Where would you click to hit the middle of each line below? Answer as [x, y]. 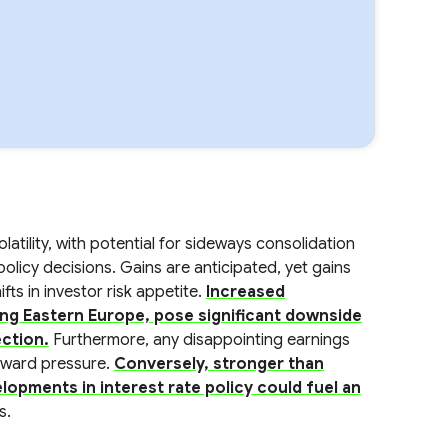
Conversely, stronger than [218, 364]
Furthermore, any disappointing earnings [199, 340]
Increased [245, 292]
